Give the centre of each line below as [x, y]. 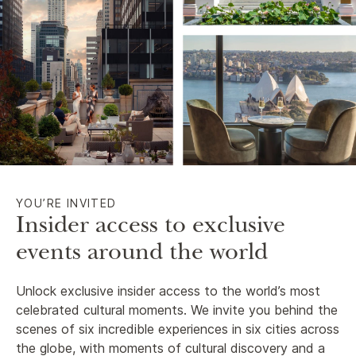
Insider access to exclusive [151, 228]
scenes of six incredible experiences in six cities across [178, 329]
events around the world [142, 255]
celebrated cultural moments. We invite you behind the [177, 310]
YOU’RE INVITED [66, 203]
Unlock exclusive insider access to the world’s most [168, 291]
